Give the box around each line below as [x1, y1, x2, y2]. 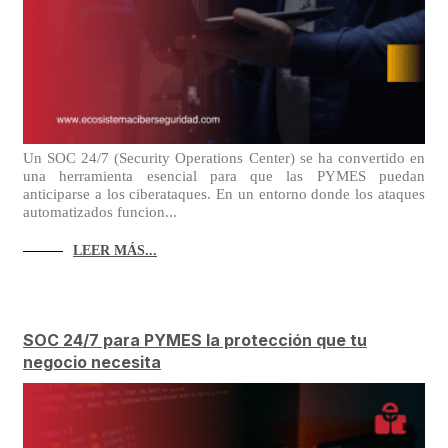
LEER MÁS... [73, 242, 157, 258]
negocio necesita [23, 352, 161, 372]
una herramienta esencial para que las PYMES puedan [23, 167, 425, 184]
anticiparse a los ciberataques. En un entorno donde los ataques [23, 185, 425, 202]
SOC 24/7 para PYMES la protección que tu [23, 330, 367, 350]
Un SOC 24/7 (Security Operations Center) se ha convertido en [23, 149, 425, 166]
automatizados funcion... [23, 203, 177, 220]
